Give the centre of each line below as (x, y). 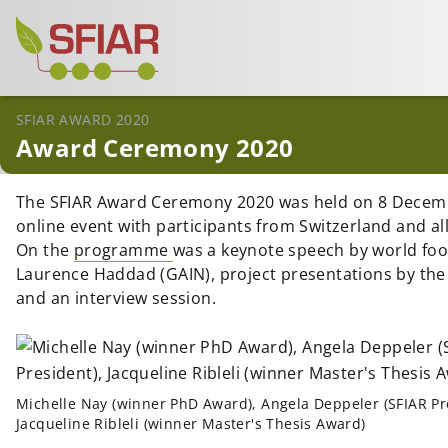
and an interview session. (116, 298)
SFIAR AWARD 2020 (83, 119)
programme (123, 250)
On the (45, 250)
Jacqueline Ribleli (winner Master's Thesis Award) (191, 423)
